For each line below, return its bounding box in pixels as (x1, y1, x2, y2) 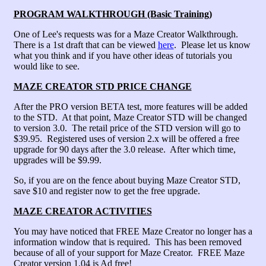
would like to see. (13, 61, 80, 71)
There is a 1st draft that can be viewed (13, 40, 158, 50)
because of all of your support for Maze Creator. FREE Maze (13, 248, 245, 258)
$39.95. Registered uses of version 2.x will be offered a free (13, 134, 239, 144)
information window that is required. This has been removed (13, 237, 242, 247)
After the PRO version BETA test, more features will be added (13, 102, 248, 112)
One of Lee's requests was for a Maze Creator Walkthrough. (13, 29, 240, 39)
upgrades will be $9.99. (13, 155, 102, 165)
